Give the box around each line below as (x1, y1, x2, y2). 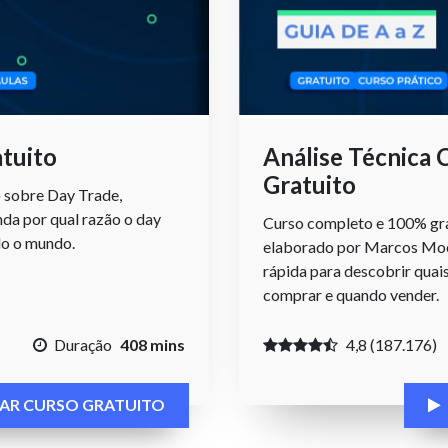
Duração (54, 334, 112, 354)
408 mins (120, 334, 185, 354)
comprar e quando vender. (263, 284, 439, 304)
